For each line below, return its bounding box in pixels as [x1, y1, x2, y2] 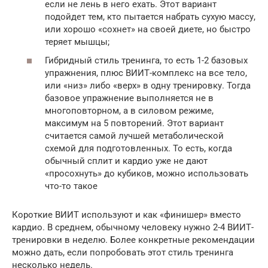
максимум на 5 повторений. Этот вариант [45, 118, 224, 129]
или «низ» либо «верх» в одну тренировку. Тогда [45, 80, 251, 91]
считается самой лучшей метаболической [45, 130, 224, 141]
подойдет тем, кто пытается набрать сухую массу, [45, 11, 255, 22]
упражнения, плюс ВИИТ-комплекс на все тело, [45, 68, 247, 78]
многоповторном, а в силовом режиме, [45, 105, 214, 116]
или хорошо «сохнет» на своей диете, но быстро [45, 23, 251, 35]
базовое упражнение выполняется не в [45, 93, 214, 103]
